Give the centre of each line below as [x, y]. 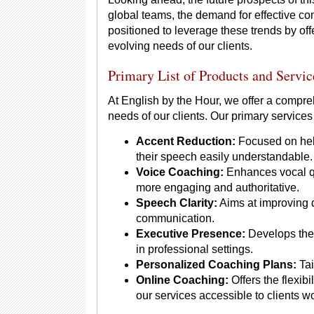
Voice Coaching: [180, 172]
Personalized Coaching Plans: [216, 265]
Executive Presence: [191, 234]
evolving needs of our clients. [180, 46]
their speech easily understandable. [224, 157]
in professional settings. [194, 249]
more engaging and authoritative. [218, 187]
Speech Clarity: [177, 203]
